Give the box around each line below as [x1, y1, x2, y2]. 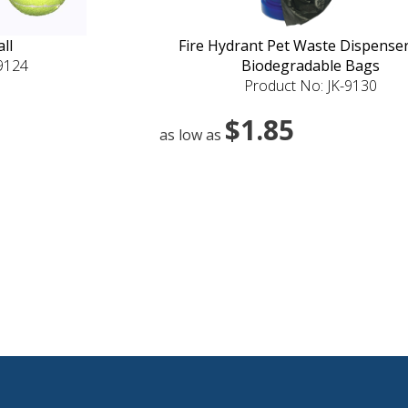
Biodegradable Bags [240, 55, 380, 76]
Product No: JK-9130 [243, 75, 377, 96]
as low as [159, 124, 225, 145]
